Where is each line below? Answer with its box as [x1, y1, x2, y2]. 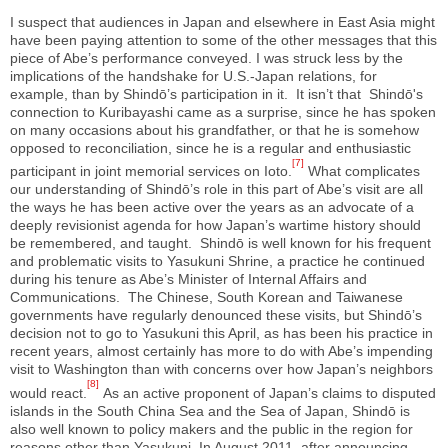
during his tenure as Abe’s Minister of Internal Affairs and [10, 271, 367, 288]
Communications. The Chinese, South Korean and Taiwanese [10, 289, 403, 306]
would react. [10, 384, 87, 401]
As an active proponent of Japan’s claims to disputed [99, 384, 436, 401]
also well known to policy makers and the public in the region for [10, 420, 413, 437]
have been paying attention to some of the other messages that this [10, 31, 437, 48]
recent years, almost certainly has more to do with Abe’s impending [10, 343, 433, 360]
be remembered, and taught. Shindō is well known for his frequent [10, 235, 431, 252]
